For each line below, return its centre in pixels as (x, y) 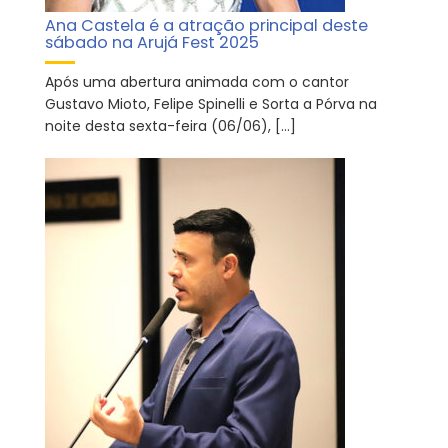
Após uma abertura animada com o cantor (197, 82)
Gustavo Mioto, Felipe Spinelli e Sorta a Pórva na (211, 104)
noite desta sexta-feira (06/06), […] (170, 126)
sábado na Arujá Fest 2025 (152, 42)
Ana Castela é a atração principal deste (206, 25)
